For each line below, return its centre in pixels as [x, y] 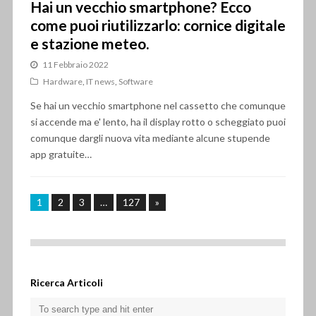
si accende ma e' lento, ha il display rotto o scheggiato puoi [158, 122]
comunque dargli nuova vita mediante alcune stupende [150, 138]
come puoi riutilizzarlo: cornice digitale [158, 25]
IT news [100, 81]
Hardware [62, 81]
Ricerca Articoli [66, 282]
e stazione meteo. [89, 43]
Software [135, 81]
